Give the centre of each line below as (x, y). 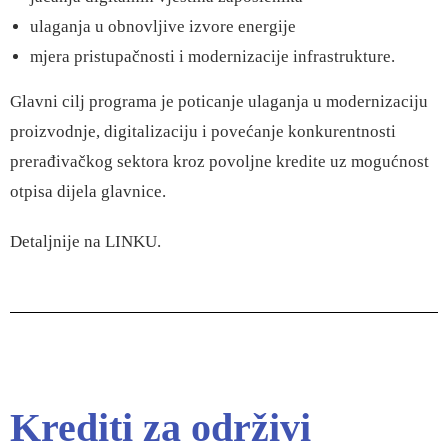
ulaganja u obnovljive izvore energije (163, 26)
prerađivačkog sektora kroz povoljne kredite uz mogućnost (219, 161)
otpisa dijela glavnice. (88, 191)
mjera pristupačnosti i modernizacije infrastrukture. (212, 56)
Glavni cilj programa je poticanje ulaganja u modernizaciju (219, 101)
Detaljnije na (57, 241)
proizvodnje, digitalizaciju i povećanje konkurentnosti (203, 131)
